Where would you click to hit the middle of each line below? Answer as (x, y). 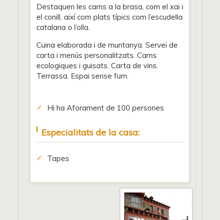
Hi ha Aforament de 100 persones (106, 108)
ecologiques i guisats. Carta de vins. (97, 66)
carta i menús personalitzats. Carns (96, 55)
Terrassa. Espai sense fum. (82, 76)
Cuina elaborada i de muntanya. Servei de (107, 45)
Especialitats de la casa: (90, 132)
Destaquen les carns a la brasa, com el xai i (110, 7)
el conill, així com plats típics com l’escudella (110, 17)
